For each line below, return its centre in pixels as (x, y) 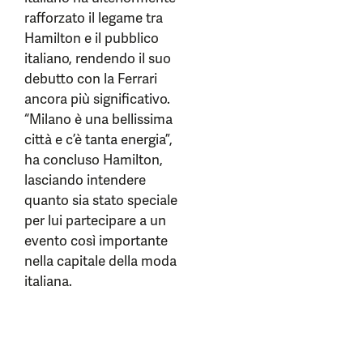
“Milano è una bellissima (98, 119)
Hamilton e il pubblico (92, 38)
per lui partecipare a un (95, 220)
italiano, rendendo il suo (98, 58)
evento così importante (96, 241)
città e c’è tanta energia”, (98, 139)
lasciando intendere (85, 180)
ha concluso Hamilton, (94, 160)
